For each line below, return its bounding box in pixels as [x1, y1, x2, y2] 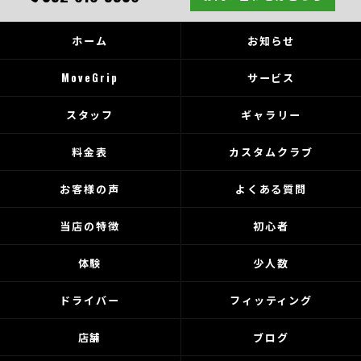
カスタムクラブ [229, 143, 313, 160]
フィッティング [229, 292, 313, 308]
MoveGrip [61, 69, 118, 85]
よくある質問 [234, 180, 308, 197]
